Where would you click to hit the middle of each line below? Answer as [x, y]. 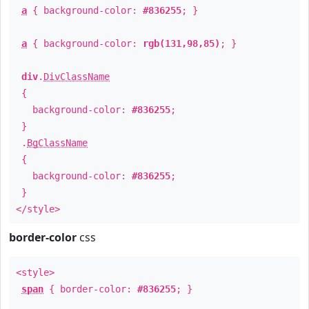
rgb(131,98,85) [181, 43]
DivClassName [77, 77]
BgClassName [57, 143]
